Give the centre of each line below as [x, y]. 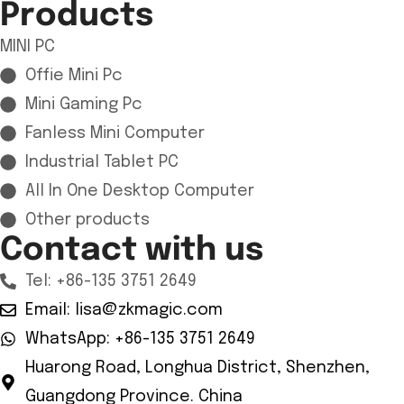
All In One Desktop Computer [139, 191]
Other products [87, 220]
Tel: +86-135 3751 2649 [110, 281]
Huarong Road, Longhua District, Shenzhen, [197, 367]
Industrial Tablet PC [101, 162]
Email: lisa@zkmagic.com [124, 310]
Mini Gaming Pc [83, 104]
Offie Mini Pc [73, 75]
